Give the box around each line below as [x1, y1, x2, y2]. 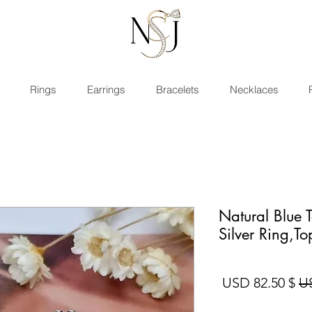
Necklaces [229, 83, 279, 96]
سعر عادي [240, 274, 299, 290]
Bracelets [156, 83, 200, 96]
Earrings [87, 83, 126, 96]
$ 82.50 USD [285, 274, 295, 291]
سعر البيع [169, 274, 223, 290]
